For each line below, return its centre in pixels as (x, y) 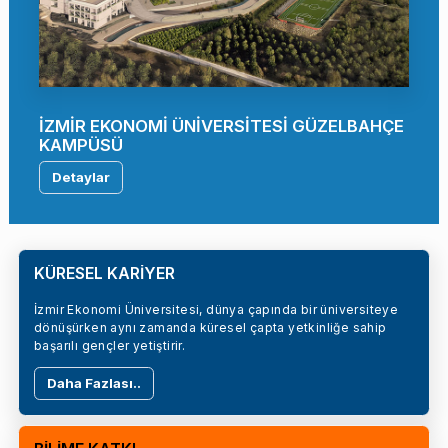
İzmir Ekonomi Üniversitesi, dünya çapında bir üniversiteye (216, 310)
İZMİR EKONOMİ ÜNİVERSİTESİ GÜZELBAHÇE (221, 126)
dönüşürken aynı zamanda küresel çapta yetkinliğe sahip (210, 328)
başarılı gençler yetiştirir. (110, 346)
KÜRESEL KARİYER (104, 274)
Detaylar (81, 177)
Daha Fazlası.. (94, 383)
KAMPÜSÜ (81, 145)
